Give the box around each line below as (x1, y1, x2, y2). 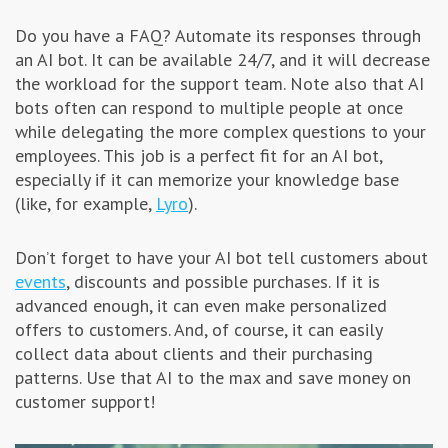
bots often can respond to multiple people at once (15, 96, 403, 120)
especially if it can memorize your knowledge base (15, 168, 399, 192)
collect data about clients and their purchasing (15, 342, 373, 366)
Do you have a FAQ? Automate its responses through (15, 24, 421, 48)
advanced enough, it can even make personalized (15, 294, 387, 318)
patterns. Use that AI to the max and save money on (15, 366, 411, 390)
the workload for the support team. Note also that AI (15, 72, 424, 96)
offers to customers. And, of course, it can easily (15, 318, 382, 342)
